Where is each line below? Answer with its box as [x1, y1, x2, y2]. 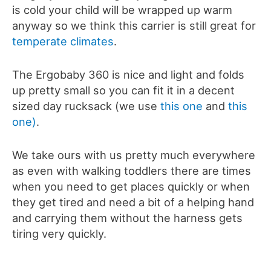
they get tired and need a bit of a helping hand [12, 195, 254, 209]
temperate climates [12, 34, 114, 48]
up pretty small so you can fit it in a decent [12, 83, 235, 97]
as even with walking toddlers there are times [12, 164, 251, 178]
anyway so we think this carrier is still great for [12, 19, 256, 33]
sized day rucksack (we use [12, 99, 160, 113]
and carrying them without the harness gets [12, 211, 243, 225]
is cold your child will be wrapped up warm [12, 3, 232, 17]
